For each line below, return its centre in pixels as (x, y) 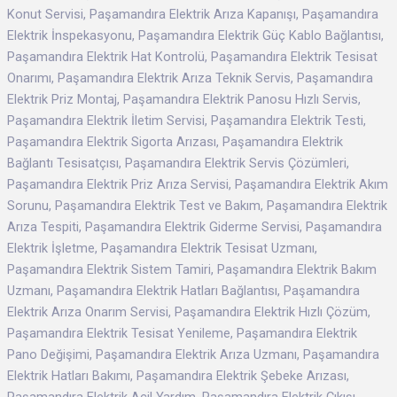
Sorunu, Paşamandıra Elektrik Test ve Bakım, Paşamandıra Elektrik (197, 206)
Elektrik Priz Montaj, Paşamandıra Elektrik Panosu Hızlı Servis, (184, 100)
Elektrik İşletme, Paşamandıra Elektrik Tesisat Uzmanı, (162, 249)
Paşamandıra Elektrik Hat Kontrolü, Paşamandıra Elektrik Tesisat (192, 57)
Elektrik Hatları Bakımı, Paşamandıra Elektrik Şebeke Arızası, (178, 376)
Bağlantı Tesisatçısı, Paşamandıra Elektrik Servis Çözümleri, (178, 163)
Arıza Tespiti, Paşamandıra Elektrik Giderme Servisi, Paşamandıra (195, 227)
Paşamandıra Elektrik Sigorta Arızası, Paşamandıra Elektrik (175, 142)
